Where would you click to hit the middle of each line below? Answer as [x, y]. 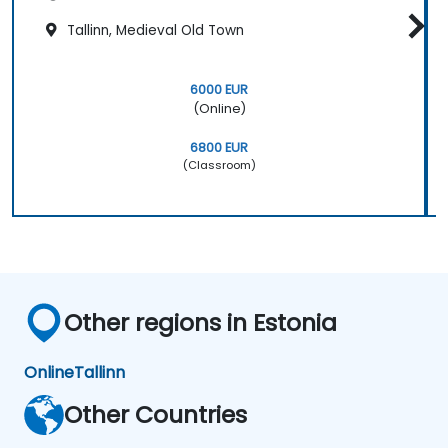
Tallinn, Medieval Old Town [153, 31]
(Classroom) [219, 164]
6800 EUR [219, 147]
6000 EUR [219, 89]
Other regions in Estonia [200, 322]
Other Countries [155, 414]
